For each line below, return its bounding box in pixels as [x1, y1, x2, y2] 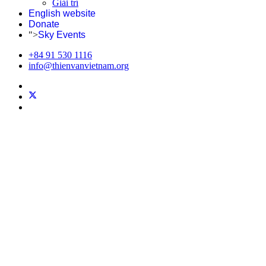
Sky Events [38, 30, 85, 40]
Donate [28, 19, 59, 30]
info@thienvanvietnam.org [28, 61, 129, 71]
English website [28, 8, 96, 19]
